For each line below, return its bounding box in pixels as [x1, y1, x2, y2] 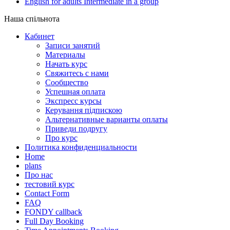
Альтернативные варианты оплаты [45, 115, 168, 124]
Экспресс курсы [45, 97, 102, 106]
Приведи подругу [45, 124, 107, 133]
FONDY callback [25, 207, 82, 217]
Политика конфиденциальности [25, 143, 137, 152]
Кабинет [25, 32, 54, 41]
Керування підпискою [45, 106, 122, 115]
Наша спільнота [4, 14, 60, 24]
